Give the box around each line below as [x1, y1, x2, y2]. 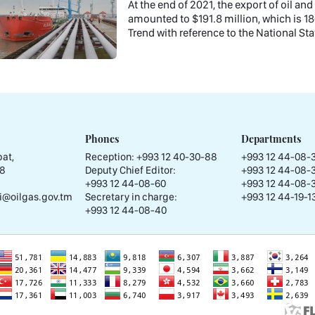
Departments [241, 131, 301, 146]
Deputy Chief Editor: [85, 163, 176, 176]
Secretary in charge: [85, 190, 177, 203]
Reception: [85, 150, 136, 163]
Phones [85, 131, 119, 146]
